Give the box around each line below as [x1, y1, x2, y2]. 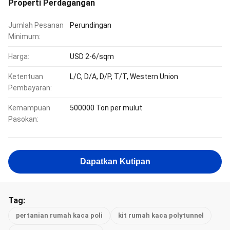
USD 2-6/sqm [70, 52, 114, 61]
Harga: [8, 52, 29, 61]
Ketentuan [8, 72, 43, 81]
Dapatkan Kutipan [80, 157, 150, 166]
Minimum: [8, 32, 41, 41]
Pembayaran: [8, 84, 52, 92]
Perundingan [70, 21, 111, 29]
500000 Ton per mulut [70, 104, 142, 112]
